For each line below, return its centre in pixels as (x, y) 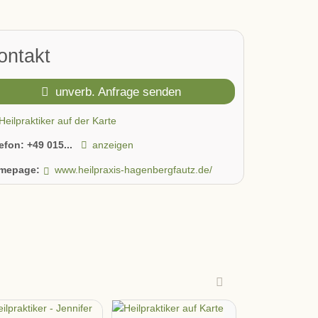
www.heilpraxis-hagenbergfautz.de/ (134, 169)
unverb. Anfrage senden (117, 92)
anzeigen (113, 145)
